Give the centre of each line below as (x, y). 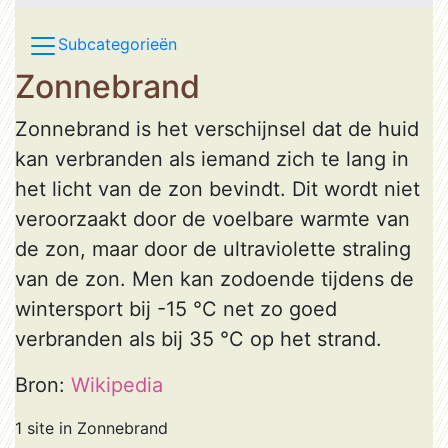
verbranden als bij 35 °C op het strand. (198, 339)
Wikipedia (117, 385)
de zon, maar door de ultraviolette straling (213, 249)
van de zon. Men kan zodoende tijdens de (214, 279)
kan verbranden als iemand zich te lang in (212, 159)
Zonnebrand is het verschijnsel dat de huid (217, 129)
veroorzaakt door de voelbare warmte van (212, 219)
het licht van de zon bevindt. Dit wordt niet (217, 189)
